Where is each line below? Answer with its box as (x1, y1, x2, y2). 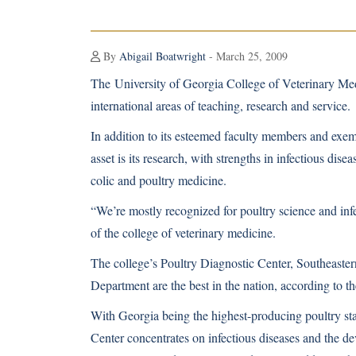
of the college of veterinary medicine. (91, 224, 276, 241)
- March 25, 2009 (206, 48, 288, 64)
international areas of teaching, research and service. (91, 97, 350, 114)
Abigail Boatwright (119, 48, 206, 64)
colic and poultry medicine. (91, 172, 226, 188)
